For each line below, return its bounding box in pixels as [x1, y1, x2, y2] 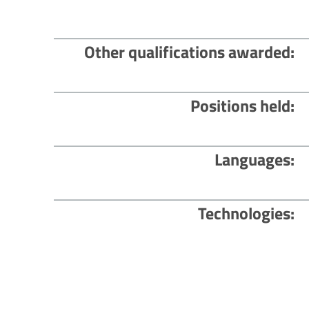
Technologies [198, 201, 291, 226]
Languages [215, 147, 291, 172]
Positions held [190, 93, 291, 119]
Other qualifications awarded [84, 39, 291, 65]
